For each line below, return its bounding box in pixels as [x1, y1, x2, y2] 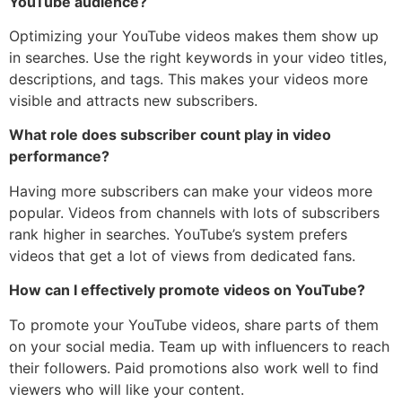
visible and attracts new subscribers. [9, 92, 258, 109]
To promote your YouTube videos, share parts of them [9, 315, 379, 334]
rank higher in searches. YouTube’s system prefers [9, 224, 347, 243]
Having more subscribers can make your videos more [9, 181, 372, 200]
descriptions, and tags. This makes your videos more [9, 70, 368, 88]
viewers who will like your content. [9, 380, 244, 398]
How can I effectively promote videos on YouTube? [9, 281, 365, 300]
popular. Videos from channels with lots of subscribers [9, 203, 380, 222]
